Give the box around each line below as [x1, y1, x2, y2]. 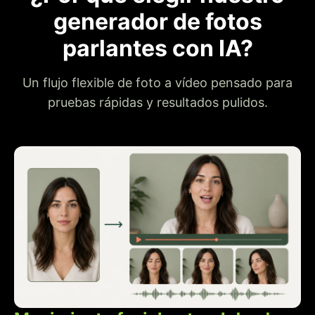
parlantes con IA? [62, 34, 253, 63]
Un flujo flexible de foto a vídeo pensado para [22, 75, 292, 91]
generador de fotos [53, 8, 262, 36]
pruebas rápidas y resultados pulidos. [47, 95, 268, 110]
